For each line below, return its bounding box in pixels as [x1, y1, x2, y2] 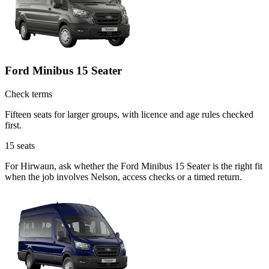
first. [5, 120, 22, 131]
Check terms [5, 89, 52, 100]
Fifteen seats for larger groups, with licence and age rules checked [5, 109, 253, 120]
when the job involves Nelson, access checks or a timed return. [5, 172, 242, 183]
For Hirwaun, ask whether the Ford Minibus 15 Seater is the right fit [5, 161, 262, 172]
